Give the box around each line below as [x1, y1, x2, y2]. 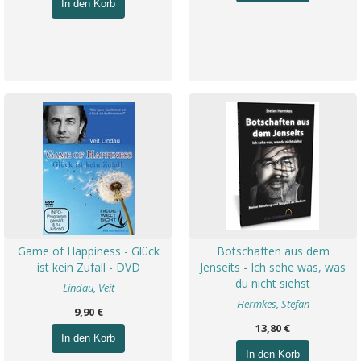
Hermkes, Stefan [236, 297, 309, 311]
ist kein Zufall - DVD [36, 259, 140, 275]
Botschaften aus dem [216, 243, 330, 259]
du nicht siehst [235, 276, 310, 291]
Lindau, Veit [62, 280, 114, 295]
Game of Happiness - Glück [17, 243, 160, 259]
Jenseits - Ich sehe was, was [200, 259, 346, 275]
